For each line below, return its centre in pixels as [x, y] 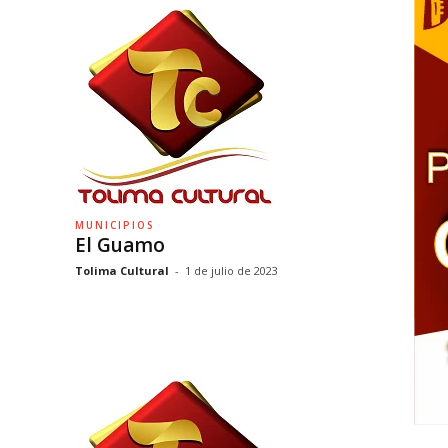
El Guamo [119, 245]
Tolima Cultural [121, 270]
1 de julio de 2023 [231, 270]
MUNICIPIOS [114, 225]
